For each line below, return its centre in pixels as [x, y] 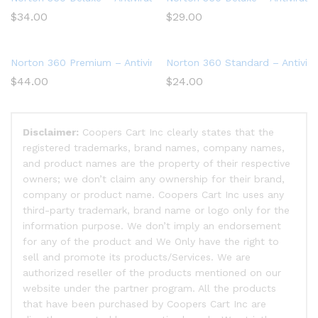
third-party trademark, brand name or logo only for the [156, 210]
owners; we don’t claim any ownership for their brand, [154, 179]
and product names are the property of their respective [157, 164]
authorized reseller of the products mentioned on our [152, 273]
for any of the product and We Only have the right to [151, 242]
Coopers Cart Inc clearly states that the [176, 132]
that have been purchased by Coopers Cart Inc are [144, 304]
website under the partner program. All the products [149, 289]
